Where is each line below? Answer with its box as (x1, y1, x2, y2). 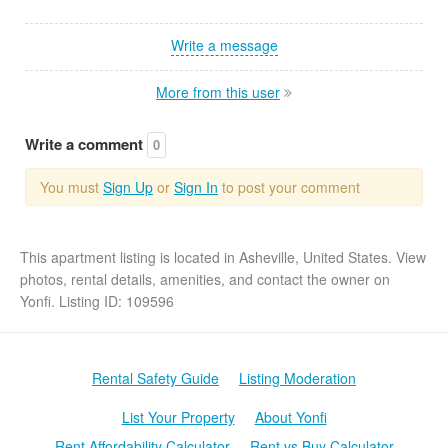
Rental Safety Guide (92, 368, 219, 388)
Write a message (170, 34, 278, 55)
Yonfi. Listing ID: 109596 (20, 290, 178, 311)
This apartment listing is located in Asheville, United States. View (20, 246, 426, 267)
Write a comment (25, 132, 147, 155)
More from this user (156, 81, 280, 102)
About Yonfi (254, 407, 327, 427)
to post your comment (218, 176, 360, 197)
